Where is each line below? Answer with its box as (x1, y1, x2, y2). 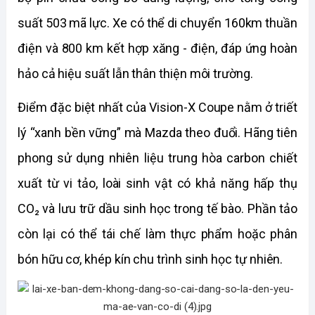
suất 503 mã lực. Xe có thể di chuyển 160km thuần (18, 15, 297, 30)
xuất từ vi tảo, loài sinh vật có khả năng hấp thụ (18, 176, 297, 191)
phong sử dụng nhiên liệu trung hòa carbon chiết (18, 150, 297, 165)
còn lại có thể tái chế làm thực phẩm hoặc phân (18, 226, 297, 241)
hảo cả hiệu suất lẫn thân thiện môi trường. (18, 66, 253, 81)
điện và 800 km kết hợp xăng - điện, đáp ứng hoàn (18, 41, 297, 56)
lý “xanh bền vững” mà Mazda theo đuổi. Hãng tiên (18, 125, 297, 140)
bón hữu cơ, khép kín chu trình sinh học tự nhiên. (18, 252, 283, 266)
